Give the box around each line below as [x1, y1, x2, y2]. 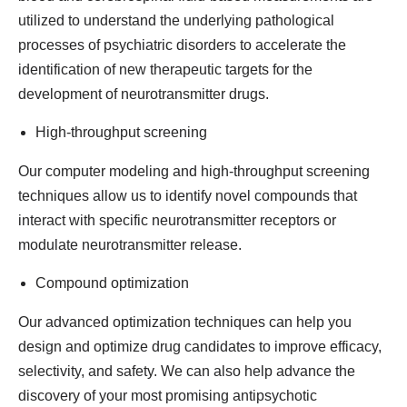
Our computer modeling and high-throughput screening [18, 164, 370, 179]
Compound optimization [35, 275, 189, 291]
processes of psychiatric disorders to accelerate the [18, 37, 346, 53]
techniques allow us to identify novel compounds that [18, 188, 357, 203]
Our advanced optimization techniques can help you [18, 314, 352, 330]
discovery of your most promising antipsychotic [18, 388, 317, 403]
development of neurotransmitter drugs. [18, 86, 269, 102]
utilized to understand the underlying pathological [18, 13, 334, 28]
